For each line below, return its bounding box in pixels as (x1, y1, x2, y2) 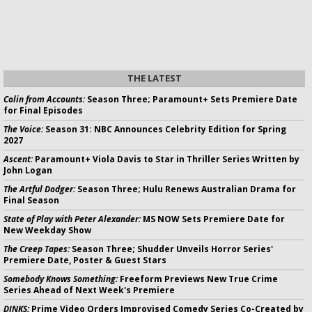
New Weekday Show (3, 224, 91, 236)
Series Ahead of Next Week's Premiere (3, 283, 175, 296)
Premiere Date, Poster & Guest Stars (3, 253, 166, 266)
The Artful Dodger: (3, 182, 75, 195)
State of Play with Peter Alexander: (3, 212, 141, 225)
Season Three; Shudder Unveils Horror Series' (70, 242, 273, 255)
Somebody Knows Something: (3, 272, 118, 285)
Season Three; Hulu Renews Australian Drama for (75, 182, 296, 195)
